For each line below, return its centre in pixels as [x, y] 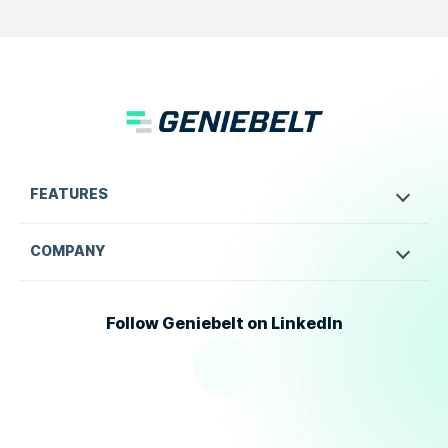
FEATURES [69, 195]
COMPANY [67, 252]
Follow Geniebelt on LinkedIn [224, 324]
